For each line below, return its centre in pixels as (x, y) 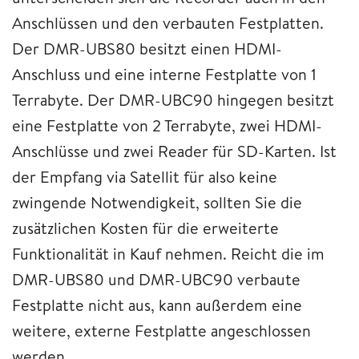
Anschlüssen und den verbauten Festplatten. (168, 22)
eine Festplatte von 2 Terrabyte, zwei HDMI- (167, 125)
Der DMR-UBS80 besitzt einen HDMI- (147, 48)
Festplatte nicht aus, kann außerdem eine (157, 305)
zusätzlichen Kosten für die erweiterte (145, 228)
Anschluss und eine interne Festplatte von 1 (164, 74)
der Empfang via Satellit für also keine (145, 176)
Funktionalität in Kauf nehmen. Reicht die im (168, 253)
